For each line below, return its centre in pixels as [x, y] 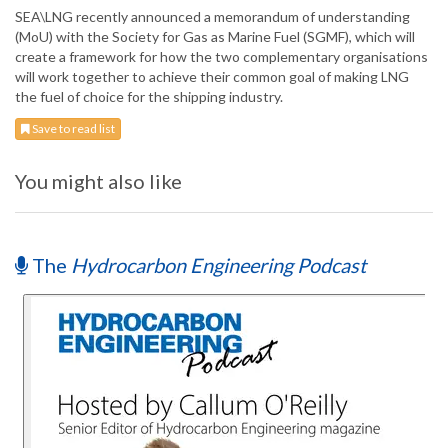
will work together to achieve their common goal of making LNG [212, 77]
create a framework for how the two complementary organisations [221, 57]
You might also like [98, 181]
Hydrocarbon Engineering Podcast [218, 265]
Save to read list [72, 129]
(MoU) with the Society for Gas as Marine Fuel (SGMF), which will [215, 37]
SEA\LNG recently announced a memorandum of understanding [212, 17]
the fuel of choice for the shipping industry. [149, 97]
